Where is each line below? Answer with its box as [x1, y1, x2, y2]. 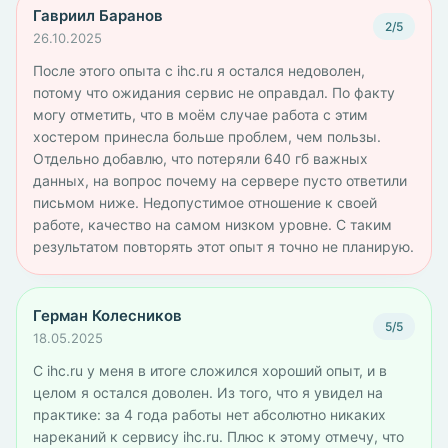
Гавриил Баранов [33, 6, 163, 25]
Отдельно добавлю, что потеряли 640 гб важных [33, 150, 368, 167]
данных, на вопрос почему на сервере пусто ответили [33, 172, 407, 189]
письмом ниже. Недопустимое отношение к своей [33, 194, 377, 211]
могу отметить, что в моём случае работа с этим [33, 106, 368, 123]
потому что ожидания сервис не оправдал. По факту [33, 84, 395, 101]
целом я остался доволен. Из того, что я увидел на [33, 384, 383, 401]
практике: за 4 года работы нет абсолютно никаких [33, 406, 386, 423]
